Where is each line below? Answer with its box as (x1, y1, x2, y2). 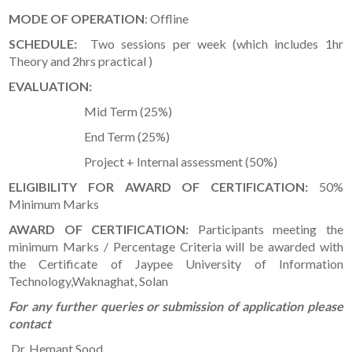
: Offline (145, 10, 189, 26)
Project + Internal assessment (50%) (9, 153, 280, 169)
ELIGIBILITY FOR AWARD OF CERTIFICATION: (9, 178, 319, 194)
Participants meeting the (197, 221, 343, 236)
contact (9, 315, 52, 331)
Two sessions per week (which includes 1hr (90, 35, 343, 51)
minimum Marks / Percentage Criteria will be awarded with (9, 238, 343, 254)
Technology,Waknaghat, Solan (9, 273, 174, 288)
